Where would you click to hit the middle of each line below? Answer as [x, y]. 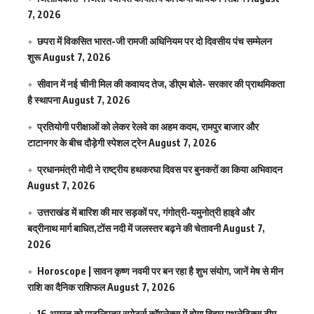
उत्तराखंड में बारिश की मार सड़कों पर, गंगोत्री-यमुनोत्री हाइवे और [146, 212]
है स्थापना [44, 100]
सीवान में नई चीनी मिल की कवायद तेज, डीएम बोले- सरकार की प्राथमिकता [161, 84]
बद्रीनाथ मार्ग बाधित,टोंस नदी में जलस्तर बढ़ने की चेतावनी [124, 228]
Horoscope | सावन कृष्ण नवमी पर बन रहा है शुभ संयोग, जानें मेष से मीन [161, 271]
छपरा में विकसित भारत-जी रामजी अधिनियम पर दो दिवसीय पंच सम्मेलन [155, 41]
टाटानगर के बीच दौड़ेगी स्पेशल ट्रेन [87, 143]
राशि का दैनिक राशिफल [66, 287]
